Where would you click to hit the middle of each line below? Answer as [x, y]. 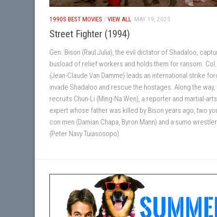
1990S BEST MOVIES [76, 19]
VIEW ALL [119, 19]
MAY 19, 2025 [152, 19]
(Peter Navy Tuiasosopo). [85, 133]
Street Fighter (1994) [90, 34]
